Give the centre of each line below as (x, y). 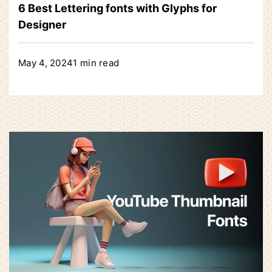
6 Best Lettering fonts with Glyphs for (117, 8)
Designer (42, 25)
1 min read (96, 63)
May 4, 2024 (46, 63)
